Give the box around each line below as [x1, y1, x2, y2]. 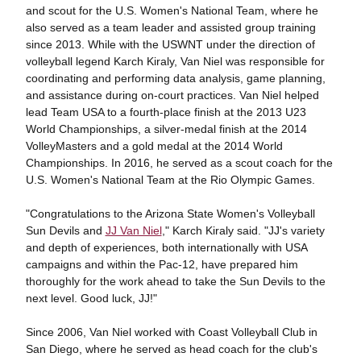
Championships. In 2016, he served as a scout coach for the [25, 156, 333, 169]
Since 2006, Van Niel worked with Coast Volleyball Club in [25, 326, 317, 338]
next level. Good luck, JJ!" [25, 292, 157, 305]
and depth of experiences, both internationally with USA [25, 241, 307, 254]
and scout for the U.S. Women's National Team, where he [25, 4, 318, 17]
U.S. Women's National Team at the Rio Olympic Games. [25, 173, 315, 186]
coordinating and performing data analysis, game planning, [25, 72, 326, 85]
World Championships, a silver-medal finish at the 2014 [25, 122, 307, 135]
